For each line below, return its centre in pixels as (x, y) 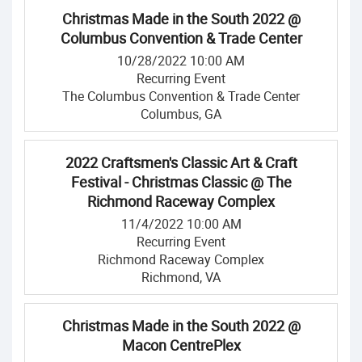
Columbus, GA (181, 114)
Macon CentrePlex (181, 345)
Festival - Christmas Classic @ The (181, 182)
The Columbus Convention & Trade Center (181, 96)
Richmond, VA (181, 277)
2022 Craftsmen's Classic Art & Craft (181, 162)
